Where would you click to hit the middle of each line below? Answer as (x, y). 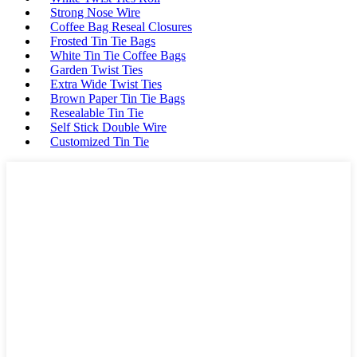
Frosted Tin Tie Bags (103, 41)
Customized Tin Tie (100, 142)
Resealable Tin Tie (97, 113)
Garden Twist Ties (96, 70)
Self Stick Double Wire (108, 127)
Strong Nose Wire (95, 13)
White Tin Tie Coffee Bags (118, 56)
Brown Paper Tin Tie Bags (118, 99)
